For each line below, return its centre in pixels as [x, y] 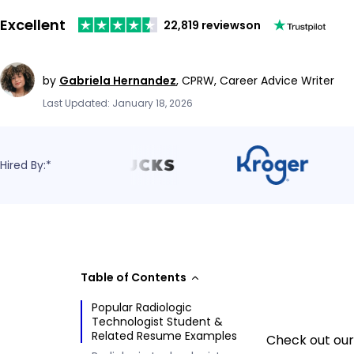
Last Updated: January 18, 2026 [118, 103]
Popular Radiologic [142, 307]
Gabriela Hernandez [118, 80]
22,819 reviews [205, 25]
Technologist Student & [157, 321]
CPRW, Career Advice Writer [258, 80]
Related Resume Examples [164, 335]
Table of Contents [134, 277]
